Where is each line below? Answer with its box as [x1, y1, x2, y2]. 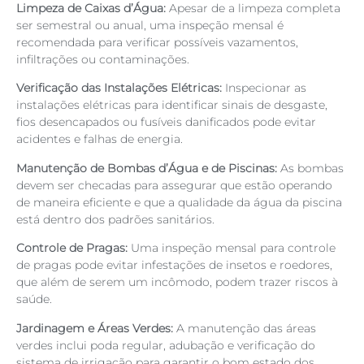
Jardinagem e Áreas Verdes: [16, 320, 176, 336]
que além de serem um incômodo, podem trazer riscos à [16, 275, 338, 290]
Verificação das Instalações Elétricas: [16, 80, 222, 96]
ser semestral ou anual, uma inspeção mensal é [16, 17, 284, 32]
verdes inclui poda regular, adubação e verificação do [16, 337, 315, 353]
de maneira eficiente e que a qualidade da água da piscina [16, 194, 342, 210]
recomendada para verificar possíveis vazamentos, [16, 34, 298, 50]
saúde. [16, 292, 52, 307]
